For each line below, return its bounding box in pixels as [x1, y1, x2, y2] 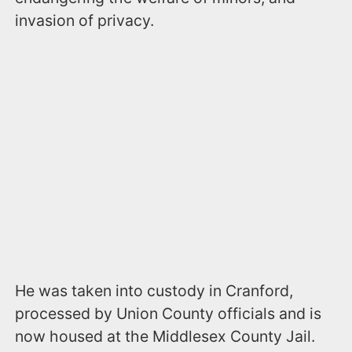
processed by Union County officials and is [15, 304, 322, 324]
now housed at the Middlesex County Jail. [15, 327, 320, 346]
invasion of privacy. [15, 10, 159, 30]
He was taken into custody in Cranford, [15, 281, 294, 301]
